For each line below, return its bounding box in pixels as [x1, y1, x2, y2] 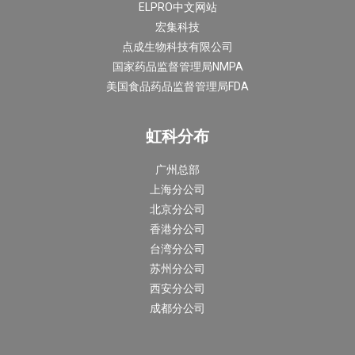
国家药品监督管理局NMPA [112, 60, 243, 74]
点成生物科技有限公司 [122, 40, 233, 54]
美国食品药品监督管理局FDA [106, 80, 249, 94]
